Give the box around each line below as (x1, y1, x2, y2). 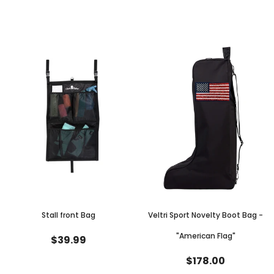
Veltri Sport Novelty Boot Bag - (148, 209, 263, 220)
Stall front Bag (42, 209, 95, 220)
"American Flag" (176, 230, 235, 241)
